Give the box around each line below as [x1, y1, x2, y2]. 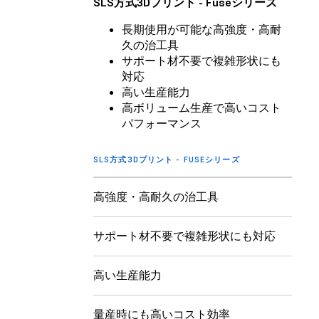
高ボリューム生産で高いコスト [122, 100, 281, 115]
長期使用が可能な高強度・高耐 [122, 21, 281, 36]
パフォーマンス [122, 115, 202, 130]
